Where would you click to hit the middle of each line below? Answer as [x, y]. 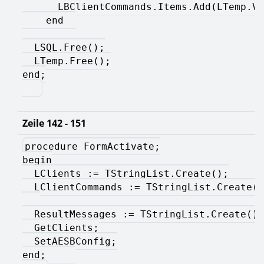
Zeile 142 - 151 [54, 123]
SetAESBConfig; [70, 241]
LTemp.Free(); [67, 61]
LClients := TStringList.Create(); [126, 173]
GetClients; [61, 227]
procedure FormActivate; [93, 146]
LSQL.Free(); [64, 47]
